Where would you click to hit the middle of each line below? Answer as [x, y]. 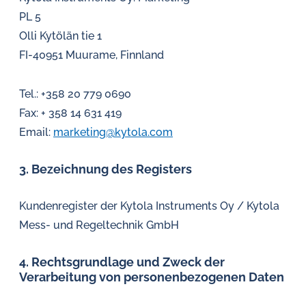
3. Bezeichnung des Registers [106, 169]
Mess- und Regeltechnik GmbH [99, 225]
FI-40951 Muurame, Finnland [92, 55]
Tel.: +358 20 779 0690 [75, 94]
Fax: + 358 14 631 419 [70, 113]
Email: [36, 132]
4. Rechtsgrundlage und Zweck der [122, 262]
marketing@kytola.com [113, 132]
